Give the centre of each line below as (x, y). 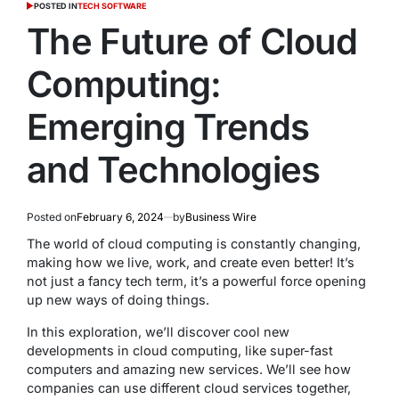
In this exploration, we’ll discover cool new (158, 332)
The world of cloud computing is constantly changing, (194, 244)
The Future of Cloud (192, 42)
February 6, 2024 (120, 217)
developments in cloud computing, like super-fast (180, 351)
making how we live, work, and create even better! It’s (191, 263)
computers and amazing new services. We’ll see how (189, 370)
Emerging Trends (168, 127)
